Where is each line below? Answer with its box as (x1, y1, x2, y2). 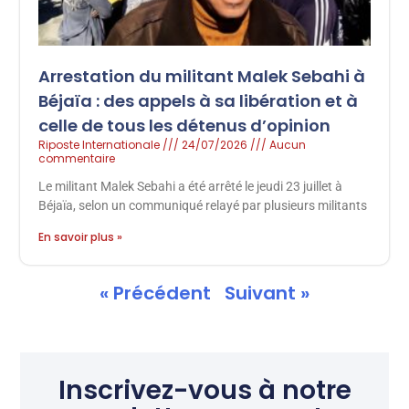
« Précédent (100, 280, 211, 307)
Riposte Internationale (38, 137, 163, 153)
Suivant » (225, 280, 309, 307)
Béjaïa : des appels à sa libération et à (38, 89, 359, 113)
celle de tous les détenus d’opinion (38, 114, 331, 138)
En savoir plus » (38, 229, 123, 246)
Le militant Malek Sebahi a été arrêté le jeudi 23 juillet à (38, 179, 343, 194)
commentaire (38, 151, 116, 167)
